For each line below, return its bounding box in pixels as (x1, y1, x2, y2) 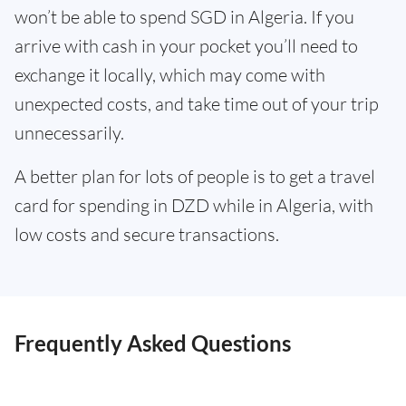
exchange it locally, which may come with (14, 63, 325, 86)
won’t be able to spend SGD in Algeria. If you (14, 5, 354, 28)
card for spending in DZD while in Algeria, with (14, 194, 373, 217)
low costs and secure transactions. (14, 223, 279, 246)
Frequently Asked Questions (14, 330, 291, 356)
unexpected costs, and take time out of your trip (14, 92, 379, 115)
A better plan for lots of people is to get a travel (14, 165, 375, 188)
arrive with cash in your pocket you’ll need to (14, 34, 358, 57)
